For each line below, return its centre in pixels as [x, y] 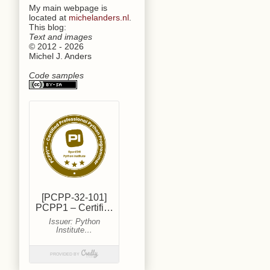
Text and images [61, 36]
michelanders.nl [99, 17]
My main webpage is [68, 8]
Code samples [56, 75]
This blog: [48, 27]
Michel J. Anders [60, 56]
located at [49, 17]
